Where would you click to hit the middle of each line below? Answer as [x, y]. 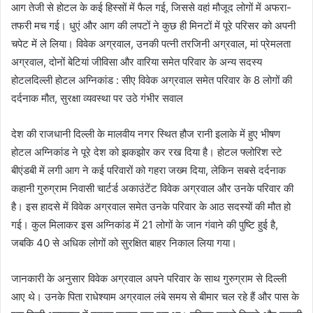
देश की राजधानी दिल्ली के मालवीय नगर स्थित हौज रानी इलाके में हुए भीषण [146, 133]
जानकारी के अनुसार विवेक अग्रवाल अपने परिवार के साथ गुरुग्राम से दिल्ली [149, 278]
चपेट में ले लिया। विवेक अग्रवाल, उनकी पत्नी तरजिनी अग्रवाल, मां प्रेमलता [151, 43]
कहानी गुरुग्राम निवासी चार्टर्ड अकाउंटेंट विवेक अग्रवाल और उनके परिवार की [152, 188]
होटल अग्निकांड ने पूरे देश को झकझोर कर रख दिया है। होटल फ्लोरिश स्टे [147, 152]
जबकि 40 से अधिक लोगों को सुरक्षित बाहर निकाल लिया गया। [124, 242]
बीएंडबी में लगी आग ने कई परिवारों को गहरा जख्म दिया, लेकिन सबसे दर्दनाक [148, 170]
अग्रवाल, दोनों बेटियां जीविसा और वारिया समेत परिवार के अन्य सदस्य [137, 61]
